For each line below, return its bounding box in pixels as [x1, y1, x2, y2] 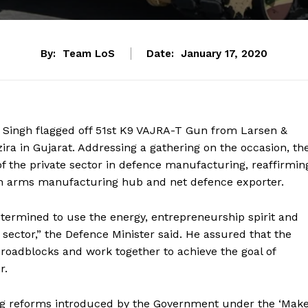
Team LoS [63, 47, 115, 60]
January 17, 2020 [181, 47, 267, 60]
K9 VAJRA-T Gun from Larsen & [116, 123, 287, 137]
